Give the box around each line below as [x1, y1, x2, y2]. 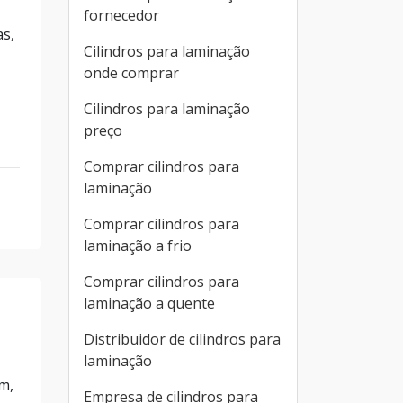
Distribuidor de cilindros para [84, 329, 281, 349]
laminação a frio [84, 236, 192, 255]
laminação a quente [84, 293, 215, 313]
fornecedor [84, 5, 159, 25]
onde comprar [84, 63, 179, 83]
